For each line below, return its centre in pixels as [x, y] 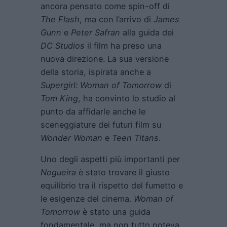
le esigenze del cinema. [87, 199]
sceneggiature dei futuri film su [101, 125]
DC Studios [63, 46]
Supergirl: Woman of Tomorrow [101, 85]
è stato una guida [115, 212]
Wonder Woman [71, 138]
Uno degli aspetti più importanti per [110, 159]
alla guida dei [147, 33]
